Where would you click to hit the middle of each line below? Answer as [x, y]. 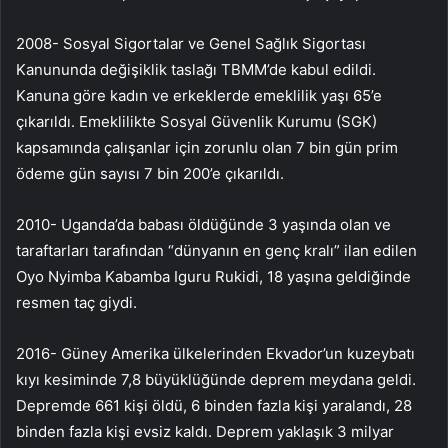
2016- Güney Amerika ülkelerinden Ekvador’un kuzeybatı [215, 353]
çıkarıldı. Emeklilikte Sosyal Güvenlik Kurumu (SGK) [196, 121]
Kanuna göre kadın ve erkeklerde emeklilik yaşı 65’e [199, 95]
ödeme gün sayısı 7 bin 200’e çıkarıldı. [150, 173]
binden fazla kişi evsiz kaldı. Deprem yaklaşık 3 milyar [205, 431]
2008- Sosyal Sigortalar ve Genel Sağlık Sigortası [191, 43]
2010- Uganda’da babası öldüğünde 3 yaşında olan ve [203, 224]
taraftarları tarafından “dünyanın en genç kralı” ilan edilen [216, 250]
